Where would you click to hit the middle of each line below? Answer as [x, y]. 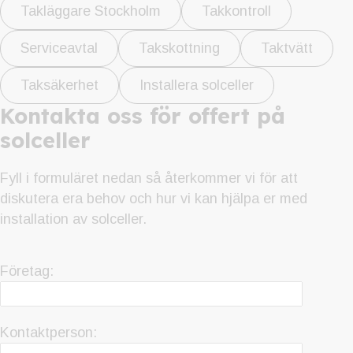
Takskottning [179, 48]
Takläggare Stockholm [91, 11]
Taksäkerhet [59, 85]
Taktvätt [287, 48]
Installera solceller [197, 85]
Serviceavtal [59, 48]
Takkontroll [236, 11]
